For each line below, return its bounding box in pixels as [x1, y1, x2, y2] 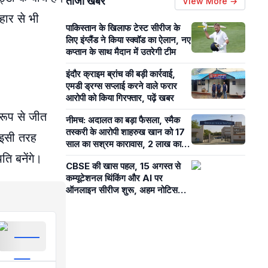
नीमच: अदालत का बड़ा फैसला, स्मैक [66, 114, 180, 126]
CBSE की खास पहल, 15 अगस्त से [66, 160, 181, 172]
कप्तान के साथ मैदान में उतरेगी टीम [66, 46, 176, 57]
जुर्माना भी [66, 150, 96, 162]
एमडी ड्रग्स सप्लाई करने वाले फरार [66, 80, 177, 92]
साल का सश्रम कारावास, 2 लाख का [66, 138, 181, 150]
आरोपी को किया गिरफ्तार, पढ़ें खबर [66, 92, 174, 103]
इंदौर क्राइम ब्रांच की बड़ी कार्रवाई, [66, 68, 175, 80]
